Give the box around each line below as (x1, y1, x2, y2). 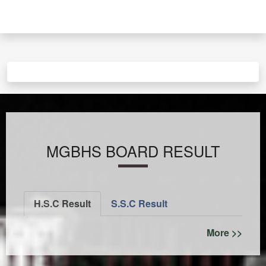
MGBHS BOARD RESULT (46, 140, 220, 162)
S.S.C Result (111, 197, 167, 211)
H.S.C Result (34, 197, 91, 211)
